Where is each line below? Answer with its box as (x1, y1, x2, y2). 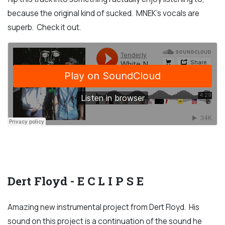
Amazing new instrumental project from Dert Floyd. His (8, 202, 199, 213)
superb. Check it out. (8, 22, 81, 33)
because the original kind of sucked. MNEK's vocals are (8, 8, 199, 19)
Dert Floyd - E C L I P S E (8, 173, 144, 188)
